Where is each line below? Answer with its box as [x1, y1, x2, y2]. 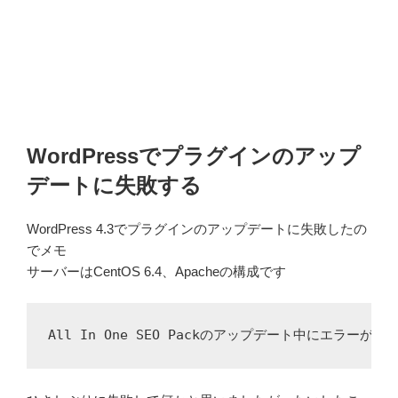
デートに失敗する [27, 173, 202, 198]
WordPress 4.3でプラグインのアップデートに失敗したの [27, 221, 367, 237]
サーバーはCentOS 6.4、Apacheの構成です [27, 264, 286, 280]
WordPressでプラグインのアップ [27, 144, 361, 169]
